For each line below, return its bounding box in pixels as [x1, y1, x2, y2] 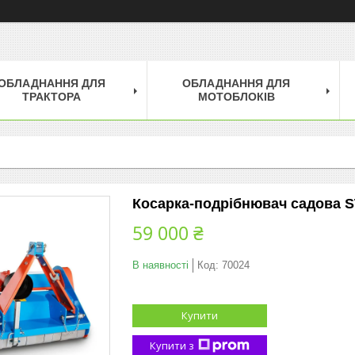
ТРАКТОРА [22, 90, 81, 103]
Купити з [150, 338, 194, 353]
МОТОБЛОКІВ [197, 90, 275, 103]
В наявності [132, 258, 189, 271]
